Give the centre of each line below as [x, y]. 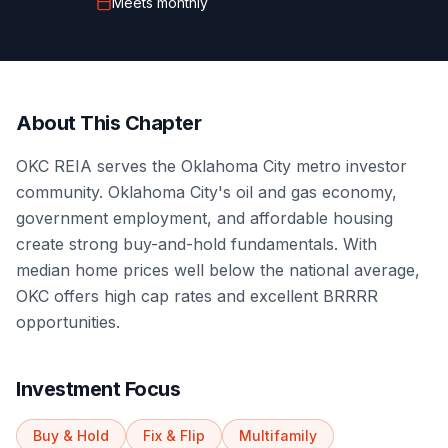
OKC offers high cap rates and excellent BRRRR [197, 296]
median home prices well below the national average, [218, 270]
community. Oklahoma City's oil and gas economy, [206, 192]
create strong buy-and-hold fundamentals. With [196, 244]
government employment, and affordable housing [204, 218]
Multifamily [278, 435]
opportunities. [68, 322]
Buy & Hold [71, 435]
